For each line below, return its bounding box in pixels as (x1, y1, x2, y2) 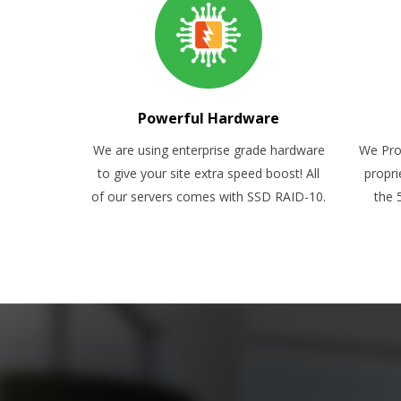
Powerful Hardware (138, 108, 280, 128)
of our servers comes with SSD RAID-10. (91, 188, 327, 205)
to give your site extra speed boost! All (98, 165, 320, 182)
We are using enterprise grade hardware (92, 141, 325, 158)
